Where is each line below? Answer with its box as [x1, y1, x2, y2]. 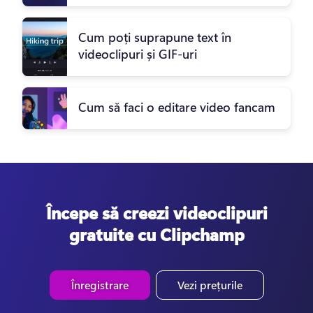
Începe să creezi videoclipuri [45, 201, 268, 224]
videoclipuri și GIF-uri [78, 45, 197, 63]
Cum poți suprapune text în [78, 29, 231, 46]
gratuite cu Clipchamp [68, 223, 245, 246]
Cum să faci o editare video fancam [78, 99, 275, 116]
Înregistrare [71, 277, 129, 293]
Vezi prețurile [177, 277, 242, 293]
